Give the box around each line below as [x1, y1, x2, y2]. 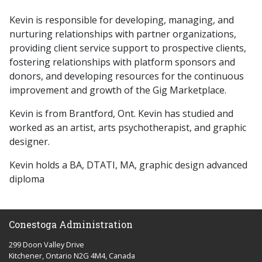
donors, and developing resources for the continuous [9, 70, 244, 82]
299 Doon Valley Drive [9, 239, 84, 250]
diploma [9, 173, 49, 185]
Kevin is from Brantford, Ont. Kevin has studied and [9, 107, 233, 120]
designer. [9, 135, 57, 148]
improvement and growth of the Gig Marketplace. [9, 84, 231, 96]
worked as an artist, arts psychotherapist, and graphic [9, 121, 246, 134]
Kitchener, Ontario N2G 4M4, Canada [9, 250, 135, 261]
